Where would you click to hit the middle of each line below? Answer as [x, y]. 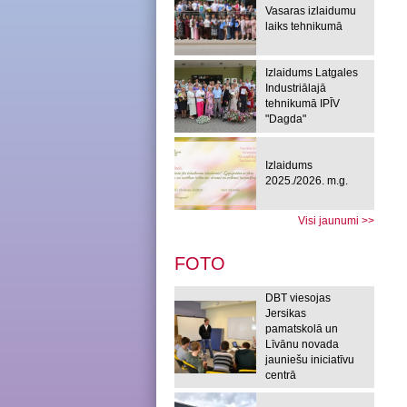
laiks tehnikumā [304, 26]
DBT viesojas [298, 298]
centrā [281, 375]
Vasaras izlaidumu [311, 11]
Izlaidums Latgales [312, 73]
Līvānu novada [302, 344]
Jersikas [286, 313]
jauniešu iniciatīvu [310, 360]
